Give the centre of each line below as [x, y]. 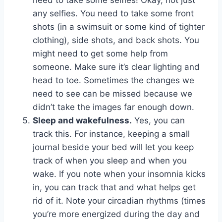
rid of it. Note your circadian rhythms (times [119, 201]
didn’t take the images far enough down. [113, 107]
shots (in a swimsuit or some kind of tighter [119, 27]
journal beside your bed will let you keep [113, 147]
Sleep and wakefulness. [82, 121]
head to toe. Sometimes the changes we [113, 81]
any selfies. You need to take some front [113, 14]
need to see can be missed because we [112, 94]
